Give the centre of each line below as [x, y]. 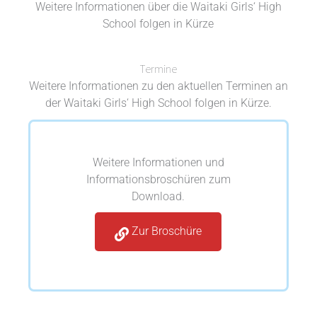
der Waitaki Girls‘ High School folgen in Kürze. [158, 103]
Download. [158, 197]
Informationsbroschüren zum [158, 180]
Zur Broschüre [167, 232]
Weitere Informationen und [158, 163]
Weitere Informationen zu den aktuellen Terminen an [158, 86]
